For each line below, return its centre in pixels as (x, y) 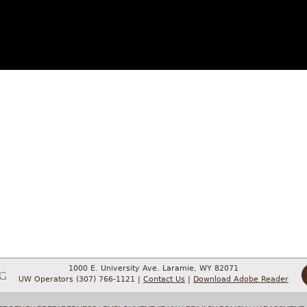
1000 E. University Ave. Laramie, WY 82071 (153, 268)
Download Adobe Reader (241, 279)
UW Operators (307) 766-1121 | (81, 279)
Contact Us (164, 279)
